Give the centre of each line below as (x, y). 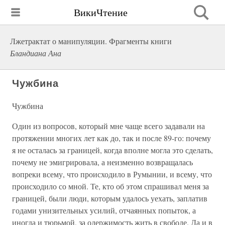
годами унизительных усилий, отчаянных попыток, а (104, 210)
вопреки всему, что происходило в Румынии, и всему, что (112, 174)
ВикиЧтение (101, 12)
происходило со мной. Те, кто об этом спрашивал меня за (110, 186)
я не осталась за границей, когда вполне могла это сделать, (113, 150)
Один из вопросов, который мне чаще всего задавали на (108, 126)
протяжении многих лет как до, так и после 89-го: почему (111, 138)
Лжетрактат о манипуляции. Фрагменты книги (91, 41)
